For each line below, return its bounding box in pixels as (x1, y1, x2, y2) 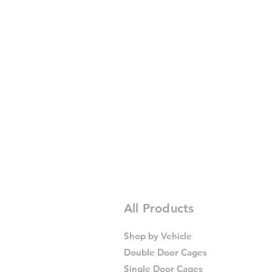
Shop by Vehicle (124, 230, 192, 242)
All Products (124, 201, 194, 216)
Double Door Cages (124, 246, 207, 258)
